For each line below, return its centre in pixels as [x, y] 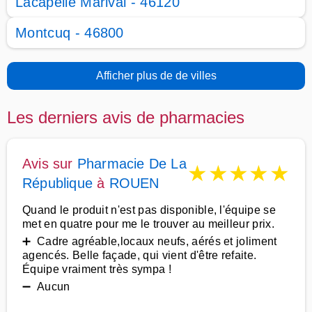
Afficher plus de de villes [156, 76]
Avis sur [50, 164]
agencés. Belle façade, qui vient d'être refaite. [140, 255]
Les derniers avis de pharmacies [126, 117]
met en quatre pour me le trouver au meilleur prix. [149, 224]
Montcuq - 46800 [70, 33]
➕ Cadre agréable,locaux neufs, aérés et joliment [150, 241]
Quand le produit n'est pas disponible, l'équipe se [149, 210]
